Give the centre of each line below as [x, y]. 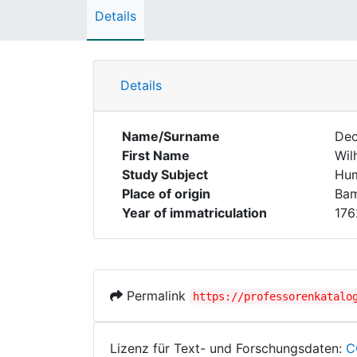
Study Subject [165, 175]
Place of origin [166, 194]
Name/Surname [171, 136]
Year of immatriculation [194, 213]
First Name [156, 155]
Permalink [156, 296]
